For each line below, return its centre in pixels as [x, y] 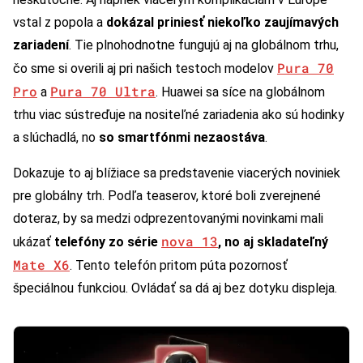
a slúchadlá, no [56, 138]
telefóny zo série [108, 242]
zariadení [41, 45]
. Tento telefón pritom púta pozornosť [179, 266]
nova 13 [190, 241]
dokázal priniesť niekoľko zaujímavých [222, 23]
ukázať [34, 242]
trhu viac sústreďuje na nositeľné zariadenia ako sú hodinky [179, 115]
